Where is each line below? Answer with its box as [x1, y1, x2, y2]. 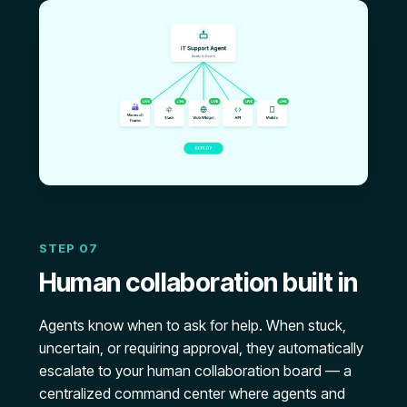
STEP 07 [38, 241, 98, 256]
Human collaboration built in [38, 267, 358, 299]
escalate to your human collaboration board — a [38, 362, 352, 381]
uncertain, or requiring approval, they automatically [38, 339, 363, 358]
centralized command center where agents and [38, 384, 345, 403]
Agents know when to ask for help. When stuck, [38, 316, 346, 335]
